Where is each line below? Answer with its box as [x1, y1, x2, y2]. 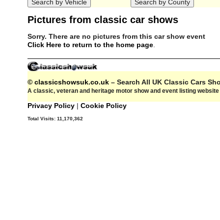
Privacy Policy [27, 102, 77, 110]
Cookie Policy [81, 102, 127, 110]
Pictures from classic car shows [27, 14, 178, 26]
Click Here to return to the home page [27, 41, 153, 49]
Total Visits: [27, 116, 57, 122]
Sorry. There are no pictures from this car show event [27, 32, 205, 41]
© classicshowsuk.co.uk [27, 78, 109, 86]
